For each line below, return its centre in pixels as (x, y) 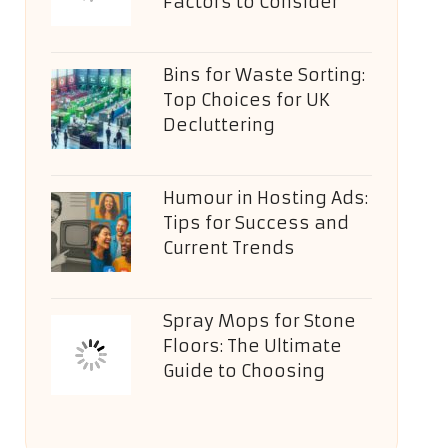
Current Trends (228, 248)
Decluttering (218, 125)
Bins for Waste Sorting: (263, 75)
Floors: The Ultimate (252, 346)
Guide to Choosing (243, 371)
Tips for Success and (255, 223)
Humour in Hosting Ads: (265, 198)
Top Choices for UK (246, 100)
